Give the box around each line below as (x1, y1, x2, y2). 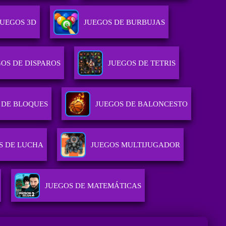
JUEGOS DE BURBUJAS (84, 18, 165, 27)
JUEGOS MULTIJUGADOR (91, 141, 181, 149)
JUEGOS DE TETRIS (108, 59, 176, 68)
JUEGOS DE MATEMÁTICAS (44, 182, 141, 190)
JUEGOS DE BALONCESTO (95, 100, 188, 108)
